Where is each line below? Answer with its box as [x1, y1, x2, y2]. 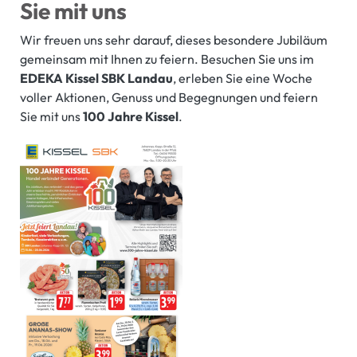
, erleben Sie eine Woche [173, 70, 312, 87]
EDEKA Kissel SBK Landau [20, 70, 173, 87]
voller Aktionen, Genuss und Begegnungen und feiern [20, 89, 318, 106]
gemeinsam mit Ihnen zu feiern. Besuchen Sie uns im [20, 51, 314, 68]
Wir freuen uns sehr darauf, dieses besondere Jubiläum [20, 32, 328, 49]
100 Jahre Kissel [83, 108, 178, 125]
